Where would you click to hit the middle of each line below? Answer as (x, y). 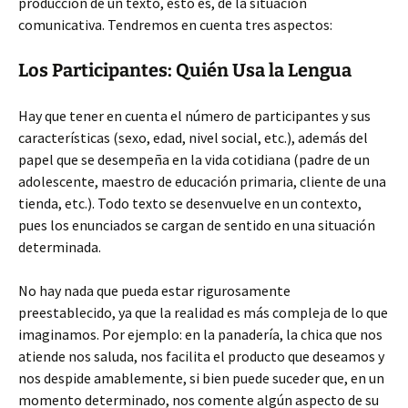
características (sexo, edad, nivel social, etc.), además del (193, 138)
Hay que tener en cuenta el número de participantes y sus (194, 116)
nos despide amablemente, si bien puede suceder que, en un (201, 378)
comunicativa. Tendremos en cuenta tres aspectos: (175, 25)
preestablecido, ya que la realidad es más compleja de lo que (203, 312)
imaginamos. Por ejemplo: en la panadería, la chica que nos (200, 334)
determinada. (60, 247)
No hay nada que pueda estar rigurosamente (154, 291)
